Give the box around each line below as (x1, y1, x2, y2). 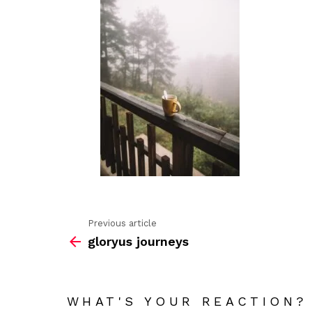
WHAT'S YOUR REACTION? (67, 293, 308, 309)
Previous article (88, 218, 157, 229)
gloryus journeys (88, 233, 189, 249)
